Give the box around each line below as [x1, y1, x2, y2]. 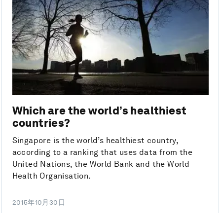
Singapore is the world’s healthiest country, [12, 135, 179, 145]
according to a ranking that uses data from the [12, 147, 193, 157]
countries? [12, 116, 71, 129]
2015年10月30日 [12, 198, 66, 206]
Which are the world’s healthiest [12, 104, 187, 117]
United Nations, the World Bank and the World [12, 159, 190, 169]
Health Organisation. [12, 171, 91, 181]
